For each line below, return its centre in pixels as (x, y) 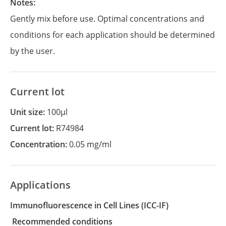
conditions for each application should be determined (112, 35)
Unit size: (32, 112)
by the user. (33, 51)
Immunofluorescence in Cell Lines (76, 205)
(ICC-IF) (157, 205)
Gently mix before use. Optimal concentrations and (107, 19)
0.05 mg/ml (90, 144)
